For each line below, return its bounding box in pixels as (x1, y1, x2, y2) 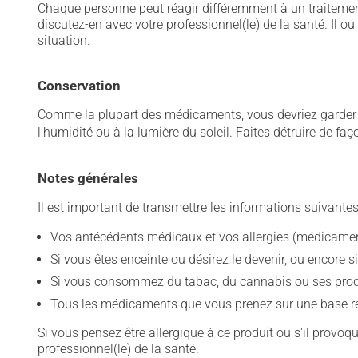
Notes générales (38, 170, 138, 186)
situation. (38, 33, 90, 48)
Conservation (38, 78, 121, 93)
